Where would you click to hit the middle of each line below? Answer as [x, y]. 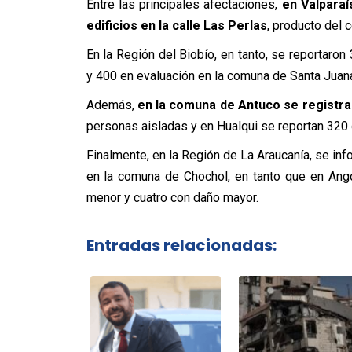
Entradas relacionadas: [181, 245]
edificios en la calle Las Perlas [176, 26]
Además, [112, 105]
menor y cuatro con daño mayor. [172, 198]
